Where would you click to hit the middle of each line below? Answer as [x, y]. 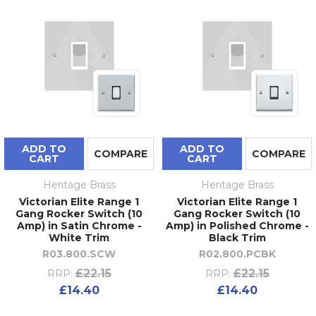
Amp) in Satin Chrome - [79, 225]
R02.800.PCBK [237, 254]
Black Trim [237, 237]
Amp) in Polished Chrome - [237, 225]
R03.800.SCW [79, 254]
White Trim [79, 237]
